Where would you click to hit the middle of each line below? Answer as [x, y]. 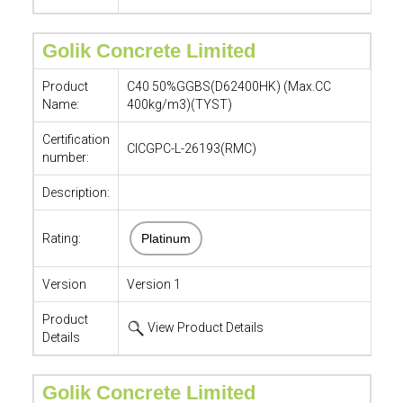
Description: [76, 193]
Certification [76, 139]
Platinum [166, 238]
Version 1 [153, 284]
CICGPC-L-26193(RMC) [191, 148]
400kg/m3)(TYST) [179, 104]
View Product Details [204, 327]
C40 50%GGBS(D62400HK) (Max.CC [228, 86]
